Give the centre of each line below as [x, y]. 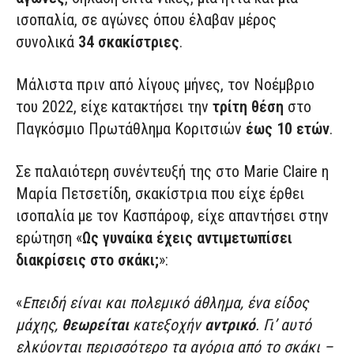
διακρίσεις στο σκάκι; [87, 260]
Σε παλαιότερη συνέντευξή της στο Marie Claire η [172, 172]
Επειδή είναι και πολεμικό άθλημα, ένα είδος [165, 303]
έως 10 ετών [286, 129]
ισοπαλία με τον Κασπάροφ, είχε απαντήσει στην [172, 216]
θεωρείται [95, 325]
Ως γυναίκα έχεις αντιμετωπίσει [187, 238]
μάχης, [39, 325]
